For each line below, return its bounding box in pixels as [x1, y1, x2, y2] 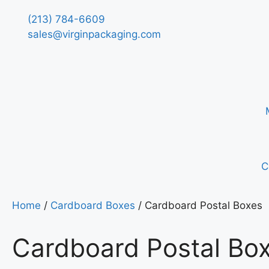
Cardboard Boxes [50, 199, 135, 211]
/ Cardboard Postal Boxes [135, 199, 262, 211]
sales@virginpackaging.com [28, 28, 162, 40]
